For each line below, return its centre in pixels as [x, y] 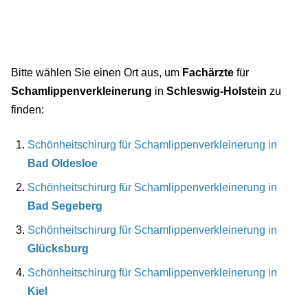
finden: [27, 110]
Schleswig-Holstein [217, 91]
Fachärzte [208, 73]
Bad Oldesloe [63, 164]
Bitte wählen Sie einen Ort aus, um [97, 73]
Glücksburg [58, 249]
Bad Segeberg [65, 206]
